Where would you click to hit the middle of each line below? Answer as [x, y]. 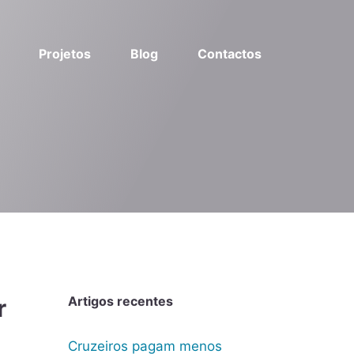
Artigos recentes [121, 301]
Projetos [65, 53]
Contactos [230, 53]
